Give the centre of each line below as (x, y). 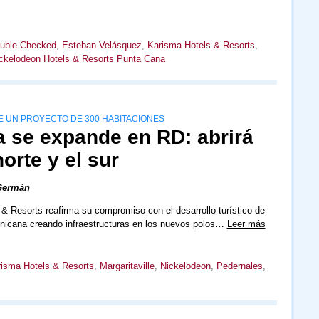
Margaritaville (127, 266)
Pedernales (239, 266)
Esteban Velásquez (101, 46)
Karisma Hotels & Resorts (201, 46)
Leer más (246, 224)
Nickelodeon (185, 266)
